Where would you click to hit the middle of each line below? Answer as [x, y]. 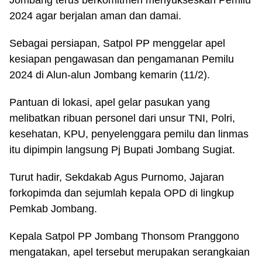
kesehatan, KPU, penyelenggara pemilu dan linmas [129, 134]
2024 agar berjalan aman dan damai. [95, 16]
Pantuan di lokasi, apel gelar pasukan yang [110, 102]
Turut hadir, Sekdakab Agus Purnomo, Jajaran [117, 177]
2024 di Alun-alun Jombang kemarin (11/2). [110, 75]
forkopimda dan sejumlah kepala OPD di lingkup [122, 193]
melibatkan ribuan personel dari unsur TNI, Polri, [122, 118]
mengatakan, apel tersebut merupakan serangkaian [130, 252]
